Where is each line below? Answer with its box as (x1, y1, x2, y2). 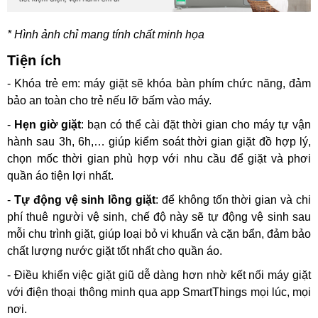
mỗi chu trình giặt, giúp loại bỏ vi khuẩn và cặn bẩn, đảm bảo (7, 228, 311, 240)
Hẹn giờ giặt (14, 119, 81, 131)
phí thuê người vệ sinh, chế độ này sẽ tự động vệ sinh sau (7, 211, 311, 223)
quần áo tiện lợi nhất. (7, 170, 114, 182)
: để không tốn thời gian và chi (155, 194, 312, 206)
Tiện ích (7, 53, 61, 68)
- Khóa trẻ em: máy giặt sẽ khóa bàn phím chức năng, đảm (7, 77, 311, 89)
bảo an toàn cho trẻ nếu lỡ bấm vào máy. (7, 94, 212, 106)
